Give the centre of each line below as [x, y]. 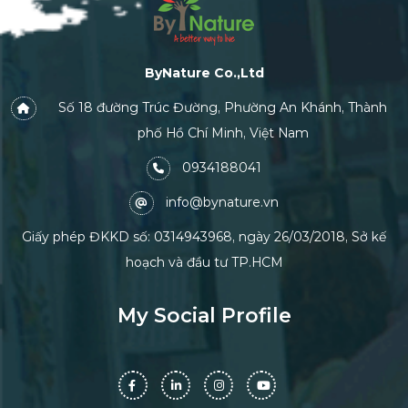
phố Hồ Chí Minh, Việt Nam [223, 133]
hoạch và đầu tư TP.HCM [204, 263]
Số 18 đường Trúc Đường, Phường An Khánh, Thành [223, 108]
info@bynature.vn [222, 203]
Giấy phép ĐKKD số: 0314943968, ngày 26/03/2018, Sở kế [204, 237]
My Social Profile [204, 316]
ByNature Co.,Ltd [204, 73]
